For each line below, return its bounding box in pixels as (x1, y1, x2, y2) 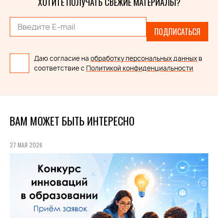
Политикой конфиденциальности (86, 64, 193, 73)
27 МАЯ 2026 (10, 141, 42, 149)
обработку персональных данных (91, 54, 197, 63)
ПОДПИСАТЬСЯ (154, 26, 200, 37)
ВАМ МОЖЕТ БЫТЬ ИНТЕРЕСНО (10, 113, 134, 128)
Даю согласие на (34, 54, 91, 63)
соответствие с (34, 64, 86, 73)
